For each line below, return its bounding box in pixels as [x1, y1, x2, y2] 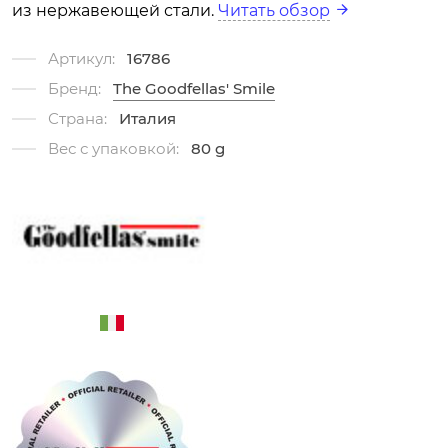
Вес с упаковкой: [48, 139, 179, 159]
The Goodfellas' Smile [113, 79, 275, 99]
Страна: [48, 109, 107, 129]
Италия [119, 109, 176, 129]
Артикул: [48, 49, 115, 69]
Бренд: [48, 79, 101, 99]
